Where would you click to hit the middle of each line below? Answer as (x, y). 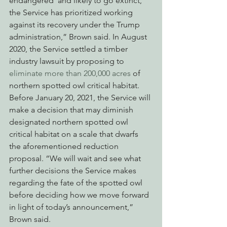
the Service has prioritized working (72, 13)
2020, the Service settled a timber (69, 49)
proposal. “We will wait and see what (76, 159)
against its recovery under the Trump (75, 25)
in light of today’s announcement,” (72, 207)
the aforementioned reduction (65, 146)
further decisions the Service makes (74, 171)
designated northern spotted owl (70, 122)
